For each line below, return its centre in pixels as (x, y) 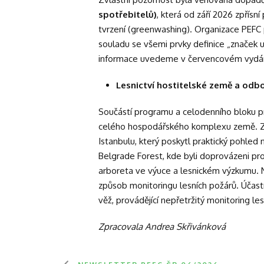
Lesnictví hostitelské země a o (182, 85)
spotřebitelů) (128, 14)
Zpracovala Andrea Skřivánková (162, 226)
